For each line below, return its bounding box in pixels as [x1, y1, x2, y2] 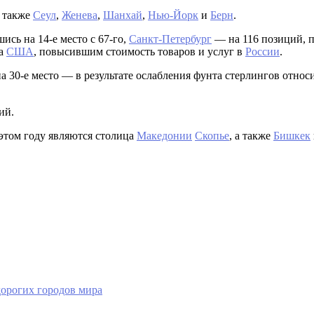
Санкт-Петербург [129, 33, 212, 46]
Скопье [195, 130, 229, 142]
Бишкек [273, 130, 310, 142]
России [245, 46, 280, 58]
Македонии [137, 130, 192, 142]
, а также [229, 130, 273, 142]
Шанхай [103, 9, 142, 22]
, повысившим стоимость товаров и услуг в [34, 46, 245, 58]
